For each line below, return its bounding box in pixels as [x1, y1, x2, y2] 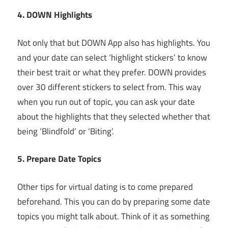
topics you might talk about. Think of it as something [17, 209, 210, 223]
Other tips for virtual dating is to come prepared [17, 180, 193, 193]
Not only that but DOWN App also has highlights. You [17, 36, 210, 49]
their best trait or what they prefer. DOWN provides [17, 65, 206, 79]
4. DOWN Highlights [17, 8, 92, 22]
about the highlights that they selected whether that [17, 109, 210, 123]
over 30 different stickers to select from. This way [17, 80, 201, 94]
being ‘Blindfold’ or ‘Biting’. [17, 124, 114, 138]
